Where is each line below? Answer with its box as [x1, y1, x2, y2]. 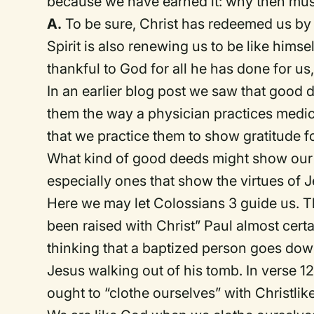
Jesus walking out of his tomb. [47, 261, 243, 279]
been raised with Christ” [47, 217, 201, 234]
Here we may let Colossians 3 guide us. [47, 194, 300, 212]
